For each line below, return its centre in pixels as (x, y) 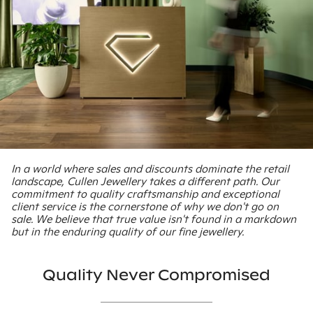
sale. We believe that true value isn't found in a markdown (154, 219)
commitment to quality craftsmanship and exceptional (145, 194)
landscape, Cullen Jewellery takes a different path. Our (145, 181)
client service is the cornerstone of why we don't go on (145, 206)
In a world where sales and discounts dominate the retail (150, 168)
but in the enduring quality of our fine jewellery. (128, 231)
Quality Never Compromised (156, 275)
